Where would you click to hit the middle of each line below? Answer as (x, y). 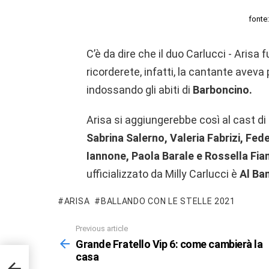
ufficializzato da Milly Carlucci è (163, 174)
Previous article (102, 229)
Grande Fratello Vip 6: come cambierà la (169, 244)
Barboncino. (222, 90)
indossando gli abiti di (140, 90)
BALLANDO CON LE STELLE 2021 (168, 201)
